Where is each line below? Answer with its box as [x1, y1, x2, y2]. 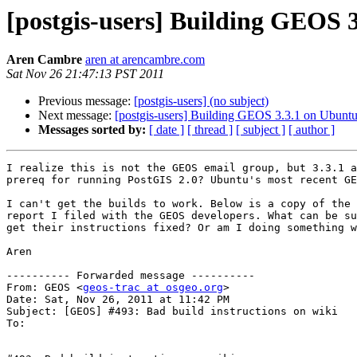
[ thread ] [187, 123, 233, 137]
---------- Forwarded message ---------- [6, 269, 255, 282]
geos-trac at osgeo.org [83, 281, 223, 294]
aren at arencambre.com [85, 53, 205, 67]
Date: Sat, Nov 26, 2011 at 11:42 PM [6, 293, 229, 306]
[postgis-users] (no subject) [134, 94, 269, 108]
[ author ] [288, 123, 335, 137]
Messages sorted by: [38, 123, 146, 137]
